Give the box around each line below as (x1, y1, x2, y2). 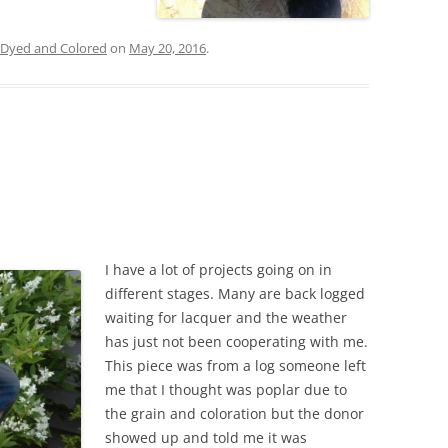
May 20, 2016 (129, 38, 206, 57)
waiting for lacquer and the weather (105, 307, 347, 327)
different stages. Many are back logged (105, 283, 365, 303)
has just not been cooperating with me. (105, 331, 368, 351)
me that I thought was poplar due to (105, 379, 347, 399)
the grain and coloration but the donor (105, 403, 364, 423)
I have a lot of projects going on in (105, 259, 332, 279)
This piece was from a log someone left (105, 355, 366, 375)
